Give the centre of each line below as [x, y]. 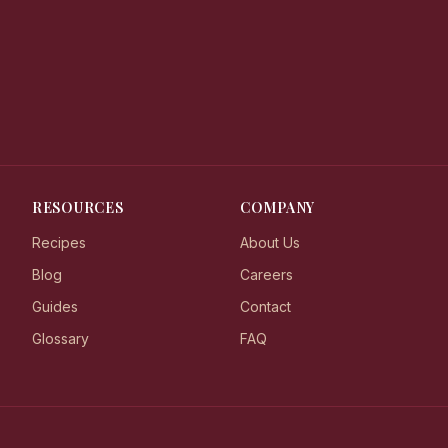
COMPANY [277, 207]
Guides [55, 306]
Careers [266, 274]
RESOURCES [78, 207]
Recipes [59, 242]
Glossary [60, 338]
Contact [265, 306]
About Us [270, 242]
